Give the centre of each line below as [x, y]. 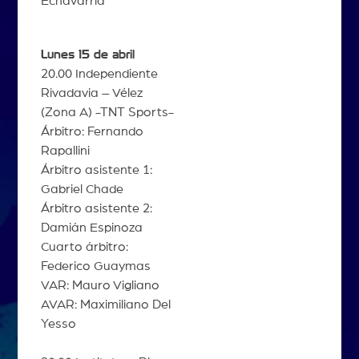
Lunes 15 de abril [87, 55]
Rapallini [65, 151]
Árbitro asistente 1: [96, 170]
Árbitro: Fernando [92, 132]
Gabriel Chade [82, 190]
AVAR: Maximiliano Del [105, 305]
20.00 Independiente [99, 74]
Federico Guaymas [95, 266]
